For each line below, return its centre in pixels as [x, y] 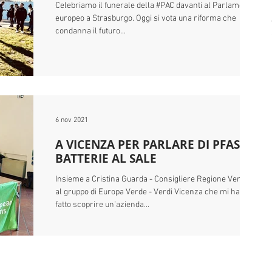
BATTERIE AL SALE [106, 158]
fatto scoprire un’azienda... [102, 205]
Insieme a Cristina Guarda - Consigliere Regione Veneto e [157, 179]
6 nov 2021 [72, 120]
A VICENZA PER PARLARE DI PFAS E [152, 144]
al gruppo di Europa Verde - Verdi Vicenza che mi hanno [155, 192]
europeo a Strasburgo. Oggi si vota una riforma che [146, 19]
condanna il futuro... [90, 31]
